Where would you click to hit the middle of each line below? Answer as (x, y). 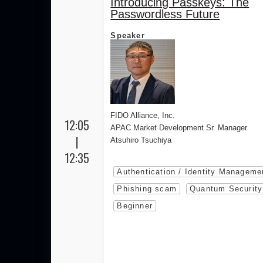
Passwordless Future (165, 14)
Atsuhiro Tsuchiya (141, 140)
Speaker (128, 36)
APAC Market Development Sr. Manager (179, 128)
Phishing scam (147, 189)
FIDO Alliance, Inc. (143, 116)
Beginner (135, 206)
